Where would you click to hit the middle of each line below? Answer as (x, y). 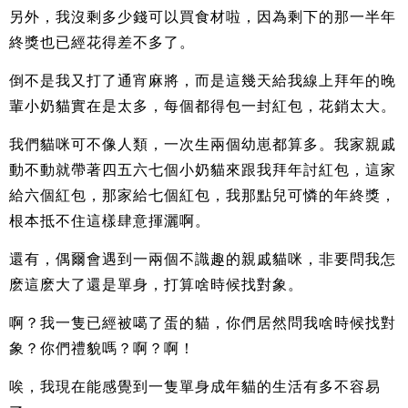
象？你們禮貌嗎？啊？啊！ (102, 348)
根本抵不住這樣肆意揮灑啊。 (110, 220)
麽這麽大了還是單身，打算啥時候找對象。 (156, 284)
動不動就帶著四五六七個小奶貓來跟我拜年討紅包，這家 (203, 169)
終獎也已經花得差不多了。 (102, 42)
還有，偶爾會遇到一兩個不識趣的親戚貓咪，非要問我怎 (203, 259)
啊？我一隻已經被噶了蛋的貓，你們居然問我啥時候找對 (203, 322)
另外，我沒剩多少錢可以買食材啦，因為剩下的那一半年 (203, 16)
